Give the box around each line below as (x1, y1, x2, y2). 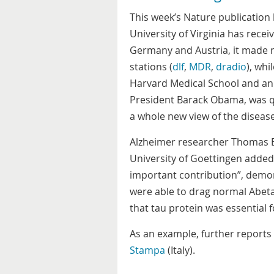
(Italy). (165, 243, 195, 257)
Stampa (130, 243, 165, 257)
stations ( (130, 60, 172, 73)
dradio (216, 60, 246, 73)
